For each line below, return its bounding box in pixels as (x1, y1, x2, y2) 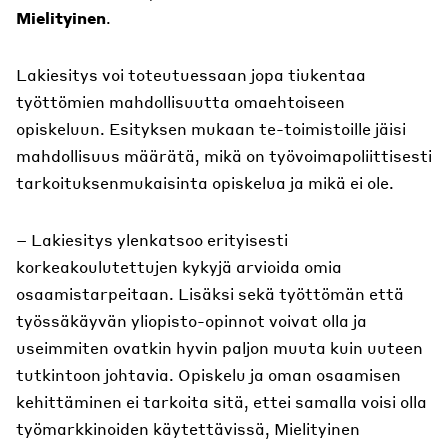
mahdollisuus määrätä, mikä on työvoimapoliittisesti (16, 145, 432, 166)
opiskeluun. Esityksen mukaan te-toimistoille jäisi (16, 118, 406, 139)
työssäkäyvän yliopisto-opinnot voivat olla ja (16, 310, 367, 331)
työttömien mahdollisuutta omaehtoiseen (16, 91, 345, 112)
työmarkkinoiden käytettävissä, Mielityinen (16, 418, 360, 439)
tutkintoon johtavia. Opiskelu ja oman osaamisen (16, 364, 401, 385)
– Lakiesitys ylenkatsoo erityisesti (16, 229, 288, 250)
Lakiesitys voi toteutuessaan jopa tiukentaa (16, 64, 366, 85)
